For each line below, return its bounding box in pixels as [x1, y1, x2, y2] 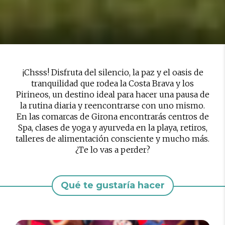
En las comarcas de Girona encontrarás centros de [16, 111, 209, 122]
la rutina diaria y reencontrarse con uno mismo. [20, 100, 205, 110]
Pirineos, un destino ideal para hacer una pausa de [16, 89, 209, 99]
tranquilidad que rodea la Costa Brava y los [31, 78, 194, 88]
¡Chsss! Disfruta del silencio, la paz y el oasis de [22, 67, 203, 77]
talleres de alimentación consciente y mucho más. [16, 134, 209, 144]
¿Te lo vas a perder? [75, 145, 150, 155]
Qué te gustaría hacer [60, 180, 165, 191]
